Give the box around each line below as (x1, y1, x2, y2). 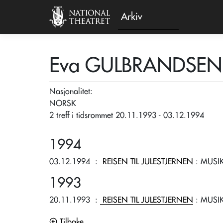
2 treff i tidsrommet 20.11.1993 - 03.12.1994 (49, 111, 204, 119)
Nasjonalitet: (49, 88, 95, 96)
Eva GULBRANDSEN (49, 56, 222, 76)
